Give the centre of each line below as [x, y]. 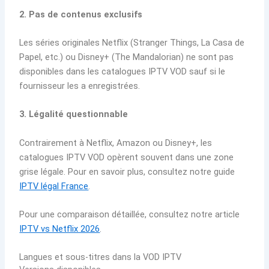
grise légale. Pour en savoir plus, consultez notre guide [127, 171]
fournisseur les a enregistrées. [80, 86]
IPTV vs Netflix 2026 [60, 228]
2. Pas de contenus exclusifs [81, 14]
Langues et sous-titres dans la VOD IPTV [101, 257]
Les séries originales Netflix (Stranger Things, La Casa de [132, 42]
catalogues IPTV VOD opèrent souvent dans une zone [127, 157]
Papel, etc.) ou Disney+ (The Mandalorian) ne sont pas [127, 57]
